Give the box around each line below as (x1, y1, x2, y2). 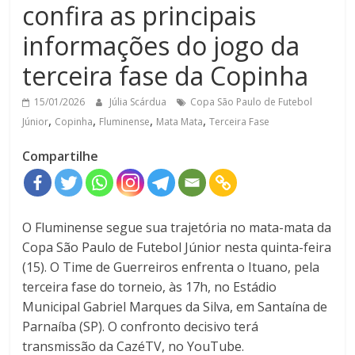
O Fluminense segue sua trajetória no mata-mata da (22, 219, 332, 237)
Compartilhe (22, 147, 99, 166)
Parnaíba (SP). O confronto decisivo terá (22, 318, 259, 336)
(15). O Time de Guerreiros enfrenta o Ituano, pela (22, 258, 320, 277)
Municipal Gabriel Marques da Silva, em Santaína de (22, 298, 328, 316)
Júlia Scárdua (109, 95, 170, 109)
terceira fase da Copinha (22, 59, 309, 94)
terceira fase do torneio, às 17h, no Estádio (22, 278, 277, 296)
